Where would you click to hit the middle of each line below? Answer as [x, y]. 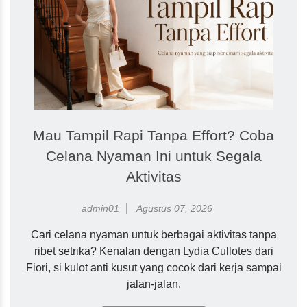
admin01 [100, 208]
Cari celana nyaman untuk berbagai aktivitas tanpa [153, 234]
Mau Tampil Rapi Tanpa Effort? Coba [153, 135]
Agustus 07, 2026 [174, 208]
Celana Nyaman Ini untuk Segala [153, 156]
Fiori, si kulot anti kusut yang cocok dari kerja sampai [153, 267]
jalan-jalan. [153, 284]
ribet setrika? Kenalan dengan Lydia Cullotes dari [153, 251]
